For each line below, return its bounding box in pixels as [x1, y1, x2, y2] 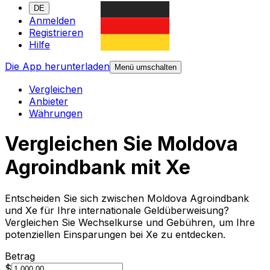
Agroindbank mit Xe [5, 155, 190, 180]
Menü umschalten [115, 63, 177, 72]
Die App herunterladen [5, 60, 110, 73]
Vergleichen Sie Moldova [5, 132, 238, 156]
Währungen [29, 107, 83, 120]
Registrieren [29, 27, 83, 39]
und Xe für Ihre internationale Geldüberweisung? [5, 204, 229, 216]
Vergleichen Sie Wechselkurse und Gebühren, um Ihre [5, 216, 255, 228]
